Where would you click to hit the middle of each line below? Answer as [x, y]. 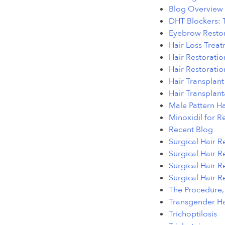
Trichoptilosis [193, 214]
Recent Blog [191, 130]
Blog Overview [196, 9]
